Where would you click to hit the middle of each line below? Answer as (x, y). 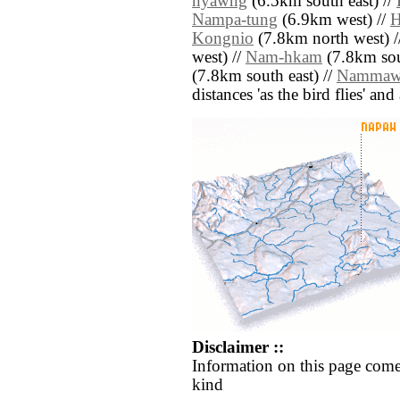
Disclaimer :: (238, 348)
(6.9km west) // (334, 20)
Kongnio (223, 39)
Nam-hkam (284, 58)
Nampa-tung (235, 20)
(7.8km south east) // (264, 76)
